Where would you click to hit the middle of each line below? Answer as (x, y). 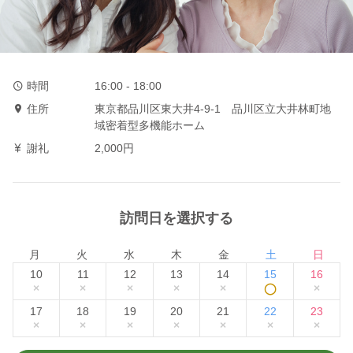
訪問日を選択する (176, 218)
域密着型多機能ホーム (150, 125)
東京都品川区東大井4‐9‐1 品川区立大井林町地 (213, 108)
